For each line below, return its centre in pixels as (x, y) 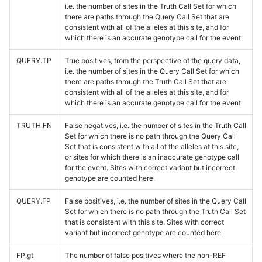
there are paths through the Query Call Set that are (147, 16)
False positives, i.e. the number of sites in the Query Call (155, 201)
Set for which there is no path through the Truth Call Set (155, 211)
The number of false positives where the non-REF (145, 255)
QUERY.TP (34, 60)
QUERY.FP (33, 201)
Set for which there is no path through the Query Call (150, 136)
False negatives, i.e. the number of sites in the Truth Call (155, 125)
